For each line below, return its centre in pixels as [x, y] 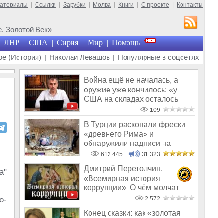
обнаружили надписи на [127, 143]
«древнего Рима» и [119, 134]
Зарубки [74, 5]
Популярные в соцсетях [158, 57]
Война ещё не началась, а [131, 80]
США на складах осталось [131, 99]
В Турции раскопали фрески [135, 125]
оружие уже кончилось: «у [130, 90]
